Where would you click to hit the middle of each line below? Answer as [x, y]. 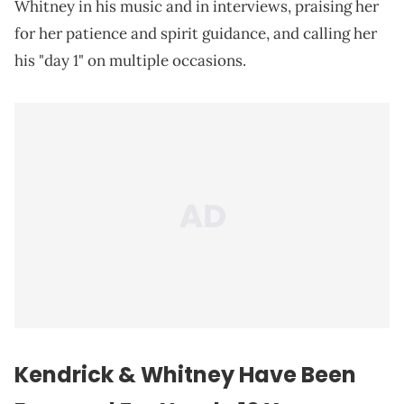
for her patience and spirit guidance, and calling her [196, 34]
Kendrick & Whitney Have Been [185, 375]
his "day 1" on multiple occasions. [130, 61]
